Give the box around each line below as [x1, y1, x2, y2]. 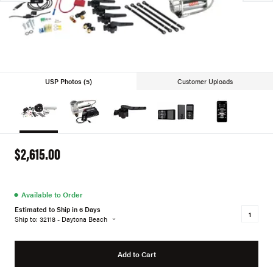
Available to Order [21, 188, 83, 200]
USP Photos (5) [44, 77, 92, 86]
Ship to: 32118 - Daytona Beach [15, 214, 107, 224]
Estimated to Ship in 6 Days [15, 204, 101, 214]
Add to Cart [117, 248, 156, 260]
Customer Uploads [177, 77, 233, 86]
